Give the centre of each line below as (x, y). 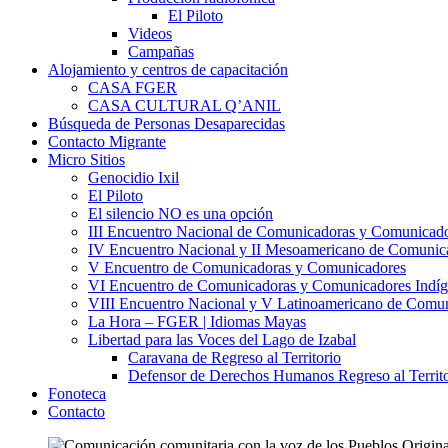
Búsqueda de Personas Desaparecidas (166, 124)
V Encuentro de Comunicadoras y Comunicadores (247, 268)
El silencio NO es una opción (180, 214)
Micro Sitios (86, 160)
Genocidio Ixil (133, 178)
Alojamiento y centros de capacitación (168, 70)
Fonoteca (77, 394)
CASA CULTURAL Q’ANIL (184, 106)
